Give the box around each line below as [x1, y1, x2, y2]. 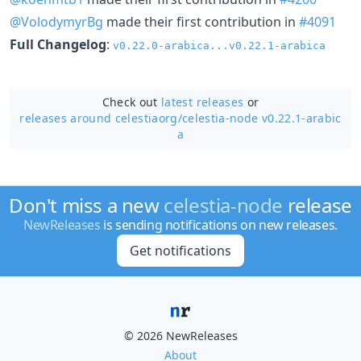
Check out [102, 93, 162, 110]
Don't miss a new [9, 192, 164, 218]
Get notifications [129, 242, 231, 259]
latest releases [161, 93, 244, 110]
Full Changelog [10, 35, 106, 53]
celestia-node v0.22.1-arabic [182, 110, 342, 126]
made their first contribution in [103, 12, 299, 31]
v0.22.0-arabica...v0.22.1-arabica [113, 39, 326, 52]
